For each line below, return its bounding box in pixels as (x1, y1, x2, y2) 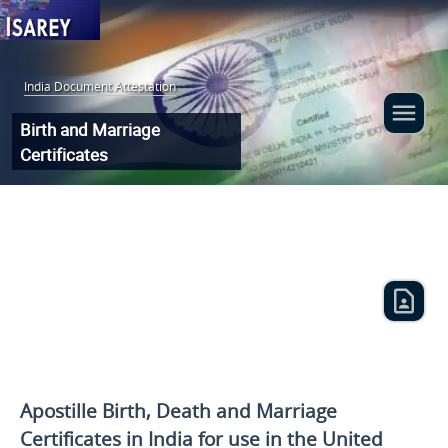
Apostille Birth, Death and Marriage (19, 397, 337, 424)
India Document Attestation (23, 78, 176, 95)
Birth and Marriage (20, 117, 165, 141)
